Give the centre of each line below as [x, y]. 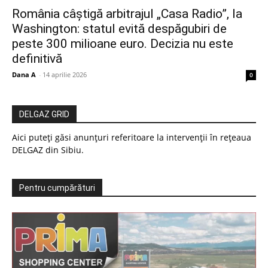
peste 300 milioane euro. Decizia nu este [123, 44]
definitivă [37, 59]
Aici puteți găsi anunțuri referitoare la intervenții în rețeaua [132, 138]
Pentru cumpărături [57, 188]
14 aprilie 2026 [65, 75]
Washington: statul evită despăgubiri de [119, 29]
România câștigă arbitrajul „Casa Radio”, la [127, 14]
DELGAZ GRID [44, 115]
